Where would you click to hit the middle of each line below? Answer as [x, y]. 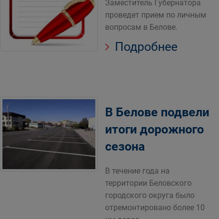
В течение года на [137, 171]
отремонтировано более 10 [155, 208]
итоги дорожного [154, 129]
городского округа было [150, 195]
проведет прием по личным [156, 15]
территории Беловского [148, 183]
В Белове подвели [157, 112]
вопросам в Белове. [141, 27]
